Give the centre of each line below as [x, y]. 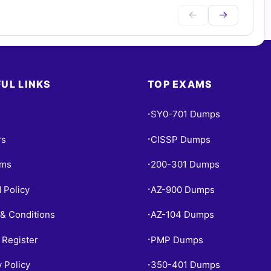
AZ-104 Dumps [182, 215]
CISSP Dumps [181, 139]
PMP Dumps [177, 240]
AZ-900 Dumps [183, 189]
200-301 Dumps [185, 165]
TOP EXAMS [180, 84]
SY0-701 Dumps [185, 114]
